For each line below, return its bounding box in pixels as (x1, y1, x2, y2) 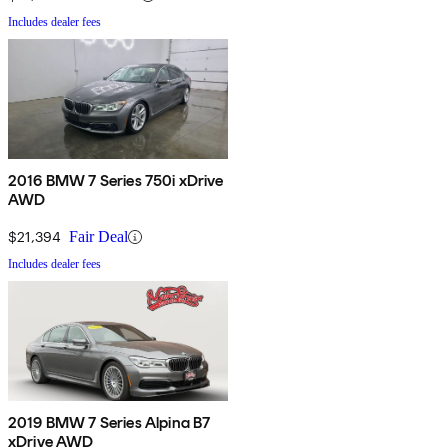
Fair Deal (69, 228, 128, 246)
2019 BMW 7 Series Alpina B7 (8, 413, 211, 433)
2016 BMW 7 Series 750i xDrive (8, 171, 224, 191)
